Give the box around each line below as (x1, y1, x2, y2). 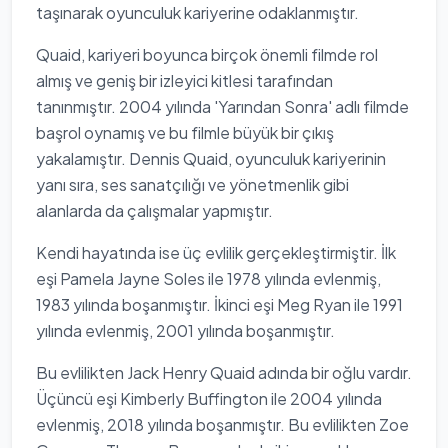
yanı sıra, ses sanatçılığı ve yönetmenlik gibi (36, 174, 349, 195)
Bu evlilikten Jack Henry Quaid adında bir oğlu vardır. (36, 362, 412, 383)
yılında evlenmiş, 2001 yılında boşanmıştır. (36, 320, 335, 341)
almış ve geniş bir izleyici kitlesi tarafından (36, 70, 333, 91)
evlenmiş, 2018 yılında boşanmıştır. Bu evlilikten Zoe (36, 414, 409, 435)
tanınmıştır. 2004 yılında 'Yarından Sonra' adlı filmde (36, 96, 409, 117)
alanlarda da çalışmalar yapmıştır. (36, 200, 273, 221)
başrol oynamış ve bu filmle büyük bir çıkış (36, 122, 334, 143)
